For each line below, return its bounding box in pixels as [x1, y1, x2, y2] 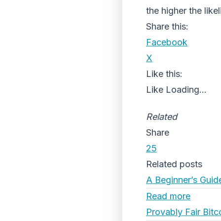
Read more [146, 191, 190, 201]
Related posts [146, 159, 202, 169]
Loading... [166, 84, 207, 95]
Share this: [146, 21, 188, 32]
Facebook [146, 37, 187, 47]
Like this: [146, 69, 183, 79]
